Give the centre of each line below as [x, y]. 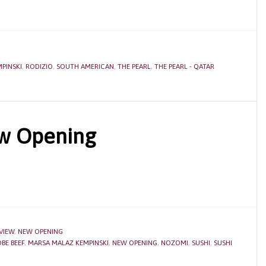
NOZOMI [175, 243]
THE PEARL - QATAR [184, 66]
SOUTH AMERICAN [85, 66]
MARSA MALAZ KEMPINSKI [68, 243]
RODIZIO [39, 66]
